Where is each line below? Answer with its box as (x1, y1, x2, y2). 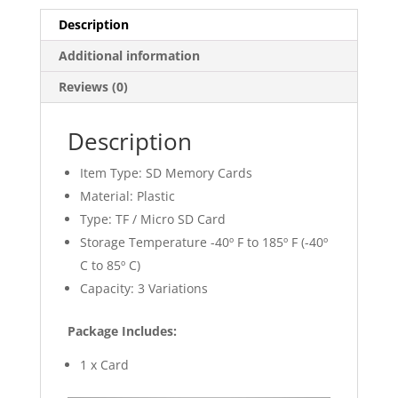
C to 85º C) (79, 257, 140, 274)
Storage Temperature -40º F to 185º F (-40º (79, 234, 328, 251)
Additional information (58, 47, 200, 64)
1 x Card (79, 356, 129, 373)
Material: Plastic (79, 187, 175, 204)
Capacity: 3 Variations (79, 280, 208, 297)
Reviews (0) (58, 78, 128, 95)
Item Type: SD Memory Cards (79, 164, 252, 181)
